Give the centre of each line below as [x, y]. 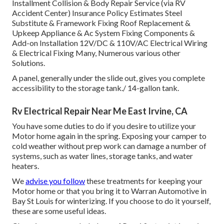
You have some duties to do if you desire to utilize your [104, 125]
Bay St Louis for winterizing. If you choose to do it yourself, [111, 200]
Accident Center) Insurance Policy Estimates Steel [97, 12]
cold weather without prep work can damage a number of [109, 145]
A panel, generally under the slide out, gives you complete [108, 77]
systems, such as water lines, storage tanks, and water [102, 155]
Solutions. [28, 62]
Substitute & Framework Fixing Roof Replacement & [101, 22]
